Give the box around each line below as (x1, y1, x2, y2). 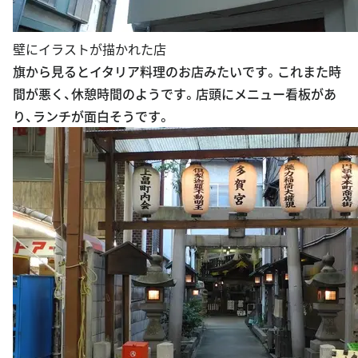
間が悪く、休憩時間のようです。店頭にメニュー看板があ (13, 58, 336, 78)
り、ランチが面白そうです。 (13, 80, 170, 100)
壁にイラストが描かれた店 (13, 13, 166, 33)
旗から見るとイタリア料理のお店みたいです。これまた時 (13, 35, 341, 55)
